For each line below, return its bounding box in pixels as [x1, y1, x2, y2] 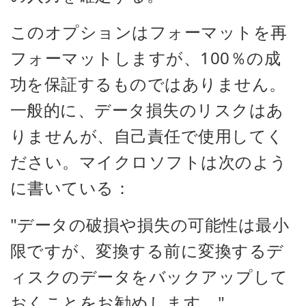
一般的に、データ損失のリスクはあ [10, 98, 284, 121]
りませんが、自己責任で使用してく [10, 124, 284, 147]
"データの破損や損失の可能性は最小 [10, 212, 290, 236]
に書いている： [10, 176, 131, 199]
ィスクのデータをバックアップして [10, 264, 288, 288]
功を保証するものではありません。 [10, 72, 286, 95]
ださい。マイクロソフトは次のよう [10, 150, 288, 173]
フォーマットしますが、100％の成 [10, 46, 281, 69]
